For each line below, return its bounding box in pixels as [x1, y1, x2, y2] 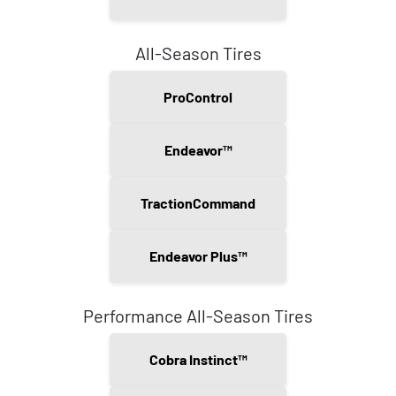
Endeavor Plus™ [148, 247, 247, 265]
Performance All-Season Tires [83, 305, 313, 327]
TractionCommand [141, 194, 255, 212]
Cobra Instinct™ [148, 351, 247, 369]
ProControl [164, 88, 232, 106]
